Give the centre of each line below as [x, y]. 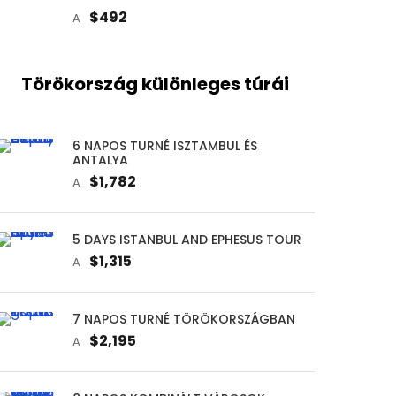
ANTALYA [100, 160]
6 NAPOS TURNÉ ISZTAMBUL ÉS [164, 145]
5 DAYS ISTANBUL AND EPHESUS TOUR [187, 239]
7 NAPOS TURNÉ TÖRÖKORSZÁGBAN [183, 319]
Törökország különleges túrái [156, 84]
